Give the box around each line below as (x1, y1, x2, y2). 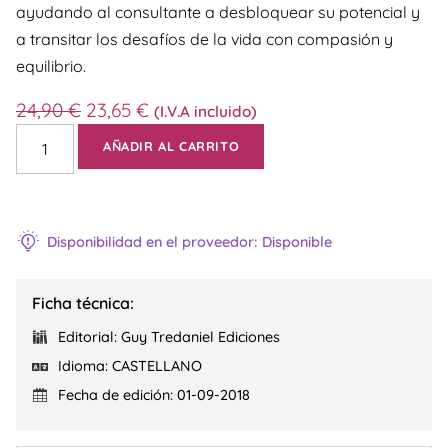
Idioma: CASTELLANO (58, 357, 202, 376)
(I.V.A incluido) (154, 102, 257, 122)
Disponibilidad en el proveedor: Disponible (47, 233, 332, 252)
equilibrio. (16, 56, 86, 77)
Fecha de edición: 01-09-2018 (58, 386, 250, 405)
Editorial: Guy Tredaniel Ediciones (58, 328, 280, 347)
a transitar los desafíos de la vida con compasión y (16, 29, 393, 50)
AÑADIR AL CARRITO (103, 138, 240, 155)
